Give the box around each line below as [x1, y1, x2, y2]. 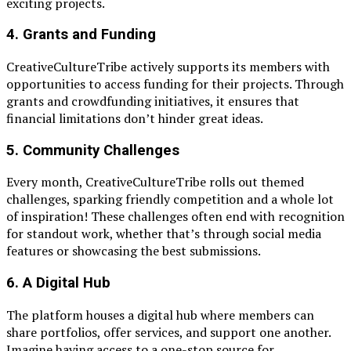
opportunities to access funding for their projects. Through [6, 74, 344, 92]
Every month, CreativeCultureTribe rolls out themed [6, 173, 304, 191]
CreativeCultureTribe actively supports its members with [6, 57, 330, 75]
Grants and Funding [23, 26, 156, 44]
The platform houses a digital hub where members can [6, 306, 314, 324]
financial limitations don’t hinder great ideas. [6, 109, 263, 127]
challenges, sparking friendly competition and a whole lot [6, 190, 334, 208]
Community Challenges [23, 141, 179, 159]
